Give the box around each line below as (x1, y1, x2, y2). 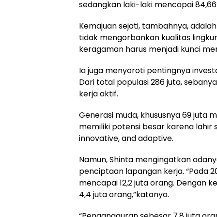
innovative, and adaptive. (79, 133, 173, 144)
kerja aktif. (79, 88, 118, 100)
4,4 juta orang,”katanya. (79, 189, 169, 201)
